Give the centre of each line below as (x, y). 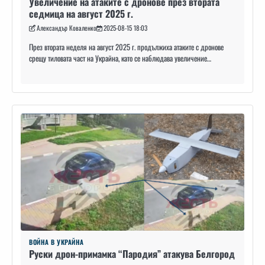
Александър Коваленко (67, 28)
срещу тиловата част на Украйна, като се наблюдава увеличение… (120, 59)
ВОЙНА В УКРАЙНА (56, 242)
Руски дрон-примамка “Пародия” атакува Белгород (132, 253)
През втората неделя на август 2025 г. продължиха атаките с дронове (126, 47)
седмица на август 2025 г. (81, 14)
